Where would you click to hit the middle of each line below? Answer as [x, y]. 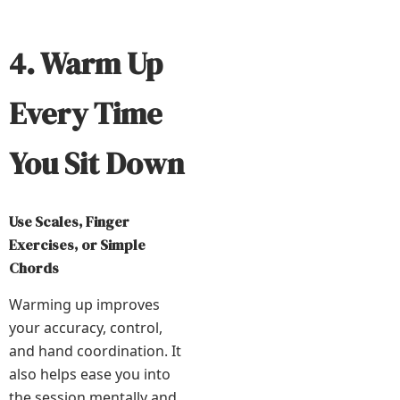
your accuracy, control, [86, 327]
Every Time [86, 113]
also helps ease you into [90, 374]
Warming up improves [84, 304]
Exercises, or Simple [77, 244]
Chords [34, 267]
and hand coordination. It [95, 350]
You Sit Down [96, 163]
